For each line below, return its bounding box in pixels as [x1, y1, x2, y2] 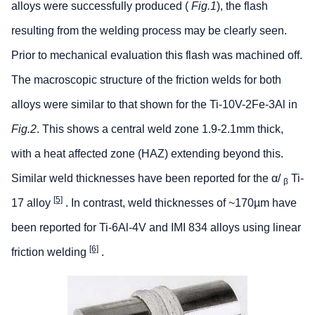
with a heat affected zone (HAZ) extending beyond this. [11, 147, 283, 160]
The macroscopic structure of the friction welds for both [11, 73, 281, 86]
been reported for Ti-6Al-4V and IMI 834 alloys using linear [11, 221, 301, 233]
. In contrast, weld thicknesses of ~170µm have [63, 196, 297, 209]
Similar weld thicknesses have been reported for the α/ [11, 172, 283, 184]
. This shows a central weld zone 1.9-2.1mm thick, [37, 122, 283, 135]
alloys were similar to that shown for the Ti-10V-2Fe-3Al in [11, 98, 297, 110]
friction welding [11, 245, 89, 258]
